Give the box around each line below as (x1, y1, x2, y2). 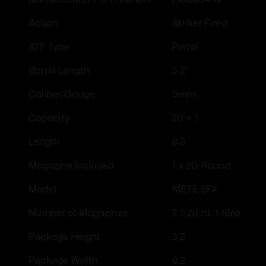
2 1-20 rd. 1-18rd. (172, 205, 242, 220)
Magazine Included (28, 159, 114, 172)
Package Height (28, 230, 100, 243)
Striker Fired (172, 15, 227, 30)
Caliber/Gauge (28, 87, 94, 101)
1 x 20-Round (172, 158, 231, 172)
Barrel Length (28, 64, 90, 77)
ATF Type (28, 40, 69, 53)
